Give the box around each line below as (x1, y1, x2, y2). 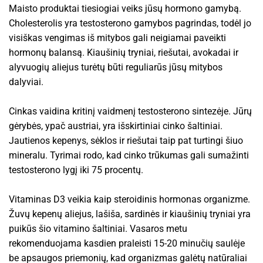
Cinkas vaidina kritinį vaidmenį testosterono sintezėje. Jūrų (9, 105, 252, 117)
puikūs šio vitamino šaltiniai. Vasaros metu (9, 222, 187, 234)
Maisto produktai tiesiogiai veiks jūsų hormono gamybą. (9, 2, 241, 14)
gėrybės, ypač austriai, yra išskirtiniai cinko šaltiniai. (9, 120, 222, 131)
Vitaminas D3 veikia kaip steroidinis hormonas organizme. (9, 193, 250, 205)
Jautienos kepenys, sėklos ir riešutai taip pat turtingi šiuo (9, 134, 243, 146)
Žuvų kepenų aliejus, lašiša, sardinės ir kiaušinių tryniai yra (9, 208, 251, 220)
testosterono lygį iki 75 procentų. (9, 164, 143, 176)
